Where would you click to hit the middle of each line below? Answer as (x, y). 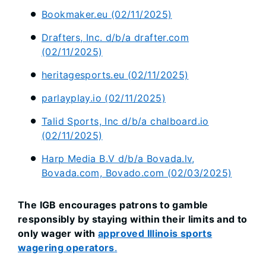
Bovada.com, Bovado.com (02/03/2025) (137, 173)
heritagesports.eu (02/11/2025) (115, 75)
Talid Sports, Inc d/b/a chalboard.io (125, 121)
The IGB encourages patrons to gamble (113, 205)
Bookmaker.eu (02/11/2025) (107, 15)
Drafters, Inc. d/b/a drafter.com (115, 38)
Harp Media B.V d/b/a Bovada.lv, (118, 159)
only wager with (58, 234)
